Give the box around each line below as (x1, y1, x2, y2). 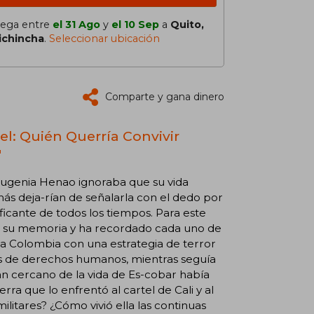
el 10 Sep (111, 18, 159, 31)
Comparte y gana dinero (105, 90, 224, 103)
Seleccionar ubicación (49, 32, 160, 45)
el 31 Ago (53, 18, 100, 31)
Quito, (170, 18, 204, 31)
